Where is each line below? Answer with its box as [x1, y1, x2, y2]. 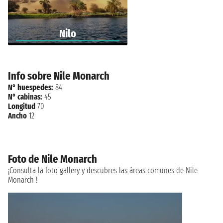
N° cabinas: [8, 92, 42, 102]
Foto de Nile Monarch [8, 152, 97, 166]
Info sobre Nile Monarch [8, 69, 110, 83]
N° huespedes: [8, 82, 53, 92]
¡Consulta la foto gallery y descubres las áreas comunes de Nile [8, 165, 198, 175]
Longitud [8, 101, 35, 111]
